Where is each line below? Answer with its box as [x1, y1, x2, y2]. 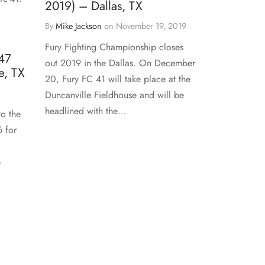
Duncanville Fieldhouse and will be [45, 88, 184, 102]
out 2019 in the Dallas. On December [45, 56, 195, 70]
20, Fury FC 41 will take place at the [45, 72, 190, 86]
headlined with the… [45, 104, 126, 118]
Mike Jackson [56, 20, 102, 32]
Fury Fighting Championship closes [45, 40, 183, 54]
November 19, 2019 [116, 20, 186, 32]
